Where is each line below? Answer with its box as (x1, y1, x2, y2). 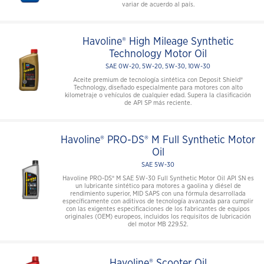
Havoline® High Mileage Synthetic (82, 37, 234, 48)
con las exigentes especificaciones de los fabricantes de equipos (66, 206, 250, 213)
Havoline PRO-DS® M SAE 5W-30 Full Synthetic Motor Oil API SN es (62, 175, 254, 182)
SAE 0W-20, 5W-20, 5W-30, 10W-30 (105, 63, 210, 70)
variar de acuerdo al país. (121, 1, 194, 8)
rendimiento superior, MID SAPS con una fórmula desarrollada (70, 190, 246, 197)
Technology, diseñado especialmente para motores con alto (73, 84, 243, 91)
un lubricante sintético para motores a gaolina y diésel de (75, 183, 241, 190)
